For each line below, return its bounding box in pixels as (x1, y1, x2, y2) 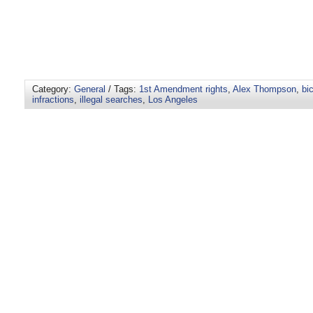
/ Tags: (105, 84, 139, 95)
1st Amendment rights (139, 84, 228, 95)
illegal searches (80, 94, 143, 105)
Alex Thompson (233, 84, 296, 95)
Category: (32, 84, 74, 95)
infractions (32, 94, 74, 105)
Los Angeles (148, 94, 198, 105)
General (74, 84, 105, 95)
